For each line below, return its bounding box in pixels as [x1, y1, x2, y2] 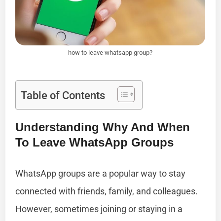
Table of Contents [21, 89, 106, 102]
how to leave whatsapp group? [68, 48, 153, 56]
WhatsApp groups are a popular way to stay [15, 168, 186, 179]
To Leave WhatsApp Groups [15, 135, 174, 149]
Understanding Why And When [15, 120, 190, 134]
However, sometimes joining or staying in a [15, 203, 183, 214]
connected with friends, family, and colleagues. [15, 185, 198, 196]
